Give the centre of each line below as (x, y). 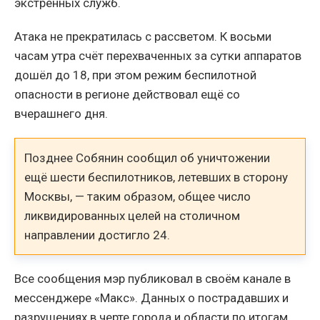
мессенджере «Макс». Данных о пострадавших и (151, 297)
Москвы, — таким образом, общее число (138, 196)
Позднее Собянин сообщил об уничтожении (147, 157)
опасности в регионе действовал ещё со (127, 95)
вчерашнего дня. (61, 114)
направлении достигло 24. (97, 235)
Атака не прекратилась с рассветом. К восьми (143, 37)
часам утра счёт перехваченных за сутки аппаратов (158, 56)
